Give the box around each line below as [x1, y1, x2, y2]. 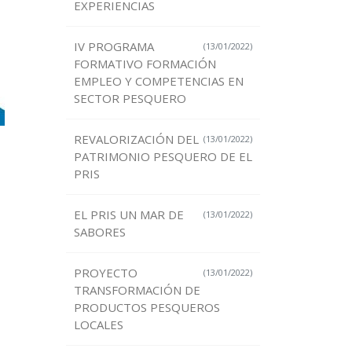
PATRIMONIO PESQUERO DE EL [73, 148, 252, 165]
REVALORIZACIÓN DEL [73, 131, 199, 148]
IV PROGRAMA [73, 38, 154, 55]
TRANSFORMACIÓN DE [73, 282, 200, 299]
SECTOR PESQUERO [73, 90, 186, 107]
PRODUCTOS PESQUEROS [73, 299, 220, 316]
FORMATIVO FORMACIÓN [73, 56, 216, 72]
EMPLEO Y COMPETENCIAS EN [73, 73, 244, 90]
